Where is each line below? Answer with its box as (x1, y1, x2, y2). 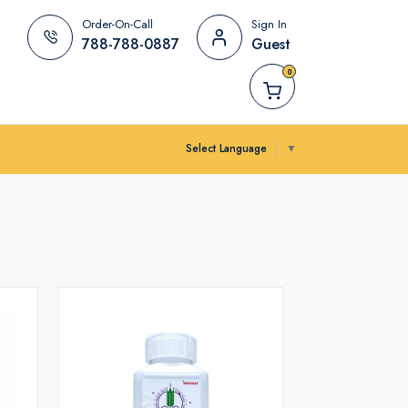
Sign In (251, 15, 287, 33)
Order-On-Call (82, 15, 153, 33)
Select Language (186, 139, 267, 157)
